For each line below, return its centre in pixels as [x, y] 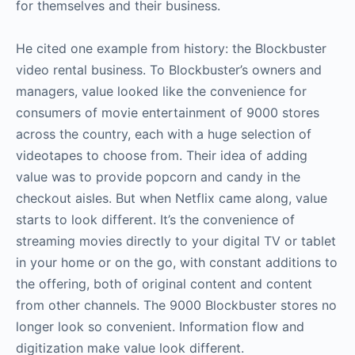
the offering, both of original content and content [164, 283]
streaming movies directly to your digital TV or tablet [176, 240]
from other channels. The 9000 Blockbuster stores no [176, 305]
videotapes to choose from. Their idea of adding [162, 155]
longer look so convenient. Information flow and [160, 326]
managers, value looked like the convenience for [161, 91]
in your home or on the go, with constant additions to [177, 262]
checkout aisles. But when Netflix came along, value [172, 198]
